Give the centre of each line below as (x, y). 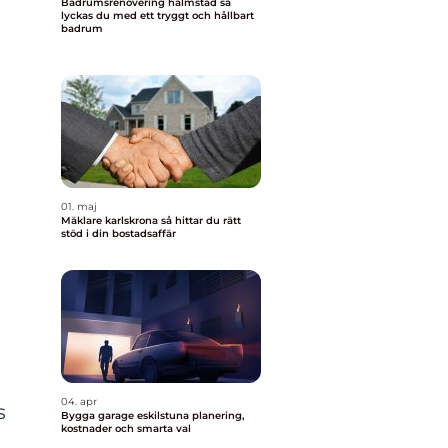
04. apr (79, 401)
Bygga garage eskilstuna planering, (126, 415)
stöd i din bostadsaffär (118, 233)
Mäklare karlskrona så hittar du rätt (111, 220)
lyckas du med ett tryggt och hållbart (157, 15)
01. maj (79, 206)
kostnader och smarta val (126, 428)
